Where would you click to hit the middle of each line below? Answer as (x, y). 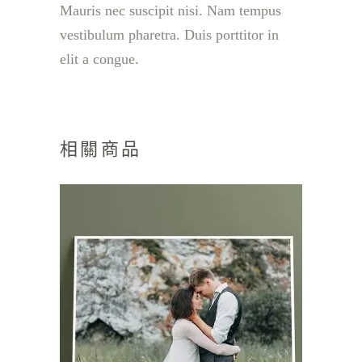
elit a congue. (99, 59)
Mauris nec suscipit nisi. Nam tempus (170, 11)
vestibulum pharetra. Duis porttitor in (169, 35)
